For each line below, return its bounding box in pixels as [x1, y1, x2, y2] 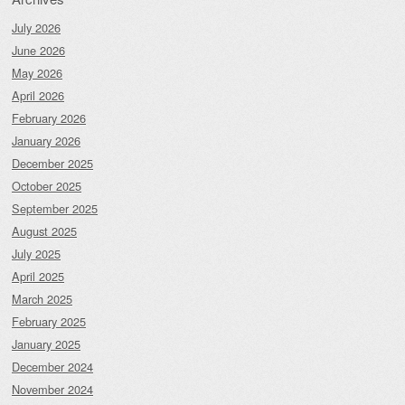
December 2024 [12, 358, 93, 376]
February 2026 [12, 109, 86, 127]
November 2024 [12, 381, 93, 399]
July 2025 [12, 245, 61, 263]
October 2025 [12, 177, 81, 195]
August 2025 [12, 222, 77, 240]
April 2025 [12, 268, 64, 286]
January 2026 [12, 132, 80, 150]
